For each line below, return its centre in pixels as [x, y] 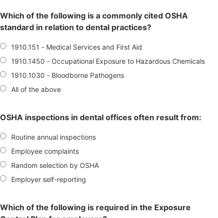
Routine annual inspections [54, 137]
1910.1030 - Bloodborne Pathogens [68, 75]
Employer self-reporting [49, 179]
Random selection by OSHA [55, 165]
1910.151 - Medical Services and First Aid [77, 47]
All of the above [36, 89]
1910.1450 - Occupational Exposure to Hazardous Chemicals [108, 61]
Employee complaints [45, 151]
